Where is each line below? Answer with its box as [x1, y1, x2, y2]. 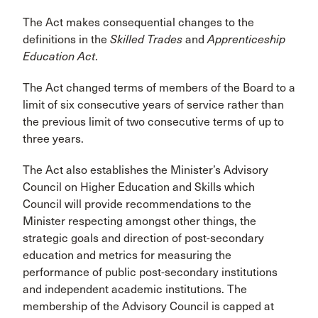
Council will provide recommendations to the [23, 197, 251, 211]
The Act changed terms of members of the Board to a [23, 80, 295, 94]
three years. [23, 131, 84, 146]
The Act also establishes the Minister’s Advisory [23, 163, 268, 177]
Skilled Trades [110, 32, 182, 46]
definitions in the [23, 32, 110, 46]
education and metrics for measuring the [23, 248, 231, 262]
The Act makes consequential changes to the [23, 15, 254, 29]
